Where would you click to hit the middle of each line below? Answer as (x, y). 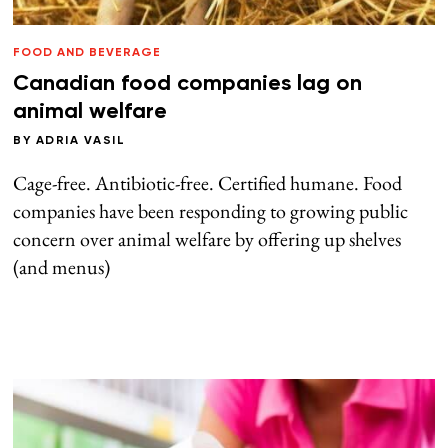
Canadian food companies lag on (188, 84)
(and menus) (62, 267)
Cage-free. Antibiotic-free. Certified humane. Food (208, 183)
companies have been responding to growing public (211, 211)
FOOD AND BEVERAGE (87, 53)
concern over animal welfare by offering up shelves (207, 239)
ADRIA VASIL (80, 141)
